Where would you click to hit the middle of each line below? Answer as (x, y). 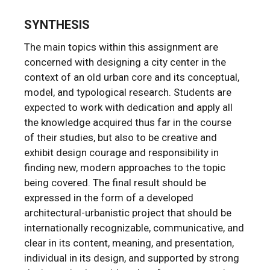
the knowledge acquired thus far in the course (128, 122)
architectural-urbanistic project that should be (128, 212)
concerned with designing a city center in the (125, 62)
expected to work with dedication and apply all (129, 107)
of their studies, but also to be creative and (121, 137)
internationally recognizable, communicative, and (134, 228)
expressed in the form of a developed (109, 197)
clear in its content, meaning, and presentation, (129, 243)
